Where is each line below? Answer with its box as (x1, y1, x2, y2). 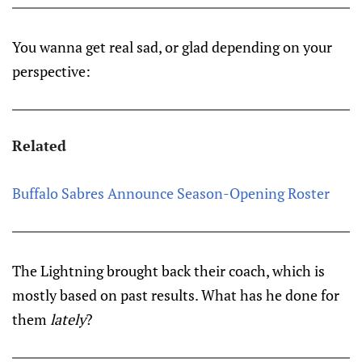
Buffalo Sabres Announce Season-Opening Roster (12, 183, 330, 204)
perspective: (12, 61, 90, 82)
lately (50, 309, 86, 330)
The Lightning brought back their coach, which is (12, 261, 325, 281)
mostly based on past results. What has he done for (12, 285, 339, 305)
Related (12, 136, 66, 156)
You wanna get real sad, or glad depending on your (12, 37, 332, 57)
